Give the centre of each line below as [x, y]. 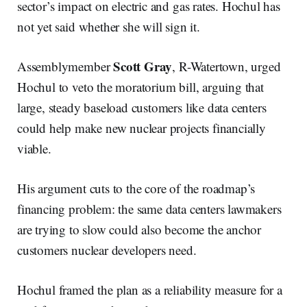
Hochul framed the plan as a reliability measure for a [150, 289]
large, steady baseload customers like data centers [142, 107]
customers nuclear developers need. [109, 249]
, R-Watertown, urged [226, 66]
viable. [36, 148]
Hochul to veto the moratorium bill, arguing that [140, 86]
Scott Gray [143, 66]
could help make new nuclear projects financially [142, 127]
